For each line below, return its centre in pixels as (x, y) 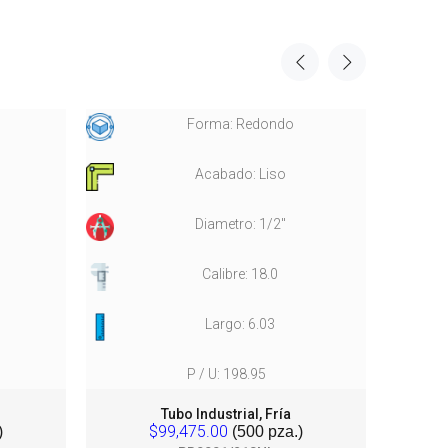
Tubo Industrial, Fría (226, 414)
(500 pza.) (265, 431)
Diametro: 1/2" (240, 224)
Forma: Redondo (240, 124)
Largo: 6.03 (240, 324)
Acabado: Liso (240, 174)
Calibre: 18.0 (240, 274)
